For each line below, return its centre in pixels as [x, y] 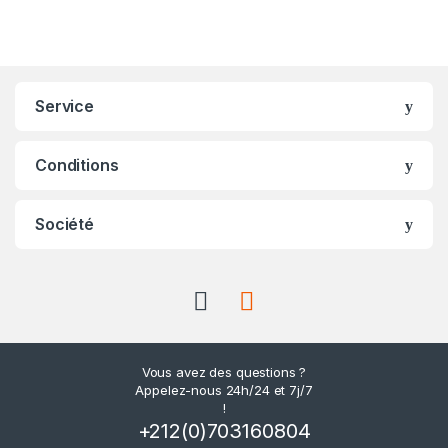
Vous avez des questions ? [224, 372]
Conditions [77, 165]
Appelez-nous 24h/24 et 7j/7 [224, 390]
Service [65, 106]
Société [65, 224]
